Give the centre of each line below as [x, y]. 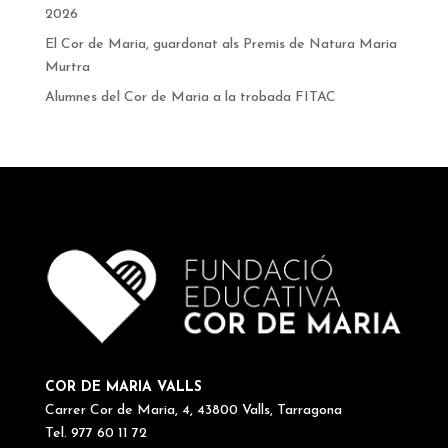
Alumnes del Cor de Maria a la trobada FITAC [190, 98]
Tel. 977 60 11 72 [95, 433]
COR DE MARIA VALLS [123, 387]
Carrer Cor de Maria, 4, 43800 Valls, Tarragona [193, 410]
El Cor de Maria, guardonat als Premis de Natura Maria [220, 45]
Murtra [69, 68]
